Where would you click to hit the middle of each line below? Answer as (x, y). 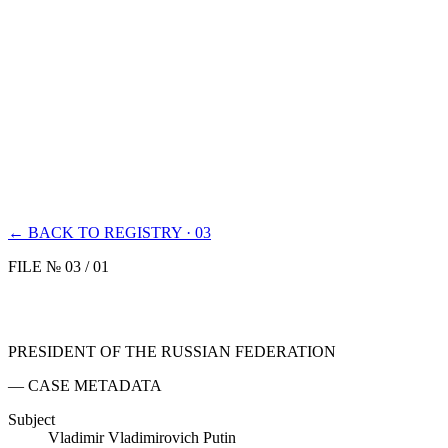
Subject (31, 419)
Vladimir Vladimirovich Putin (142, 437)
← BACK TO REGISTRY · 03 (109, 232)
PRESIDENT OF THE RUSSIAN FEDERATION (172, 351)
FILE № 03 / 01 (58, 266)
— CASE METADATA (85, 385)
